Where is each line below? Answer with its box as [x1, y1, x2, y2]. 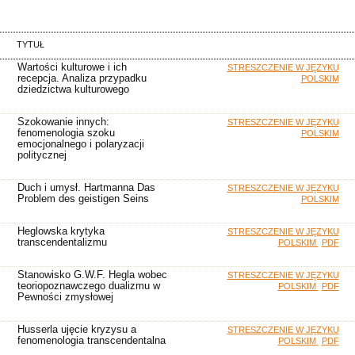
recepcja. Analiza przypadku [17, 72, 147, 85]
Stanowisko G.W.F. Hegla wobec [17, 269, 167, 281]
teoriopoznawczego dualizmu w [17, 280, 160, 292]
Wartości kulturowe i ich [17, 61, 127, 74]
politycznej [17, 149, 67, 162]
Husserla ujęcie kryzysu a [17, 323, 136, 336]
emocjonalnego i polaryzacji [17, 138, 144, 151]
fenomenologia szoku [17, 127, 115, 139]
